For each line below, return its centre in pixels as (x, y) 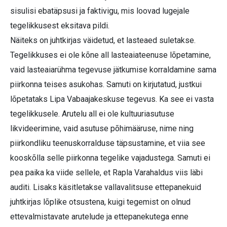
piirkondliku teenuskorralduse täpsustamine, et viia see (108, 143)
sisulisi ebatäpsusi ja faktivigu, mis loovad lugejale (100, 11)
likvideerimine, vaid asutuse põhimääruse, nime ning (102, 129)
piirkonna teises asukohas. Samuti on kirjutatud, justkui (106, 85)
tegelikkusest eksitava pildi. (60, 26)
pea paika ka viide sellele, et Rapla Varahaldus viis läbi (106, 173)
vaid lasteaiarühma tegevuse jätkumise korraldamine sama (113, 70)
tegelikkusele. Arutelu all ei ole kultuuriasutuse (92, 114)
